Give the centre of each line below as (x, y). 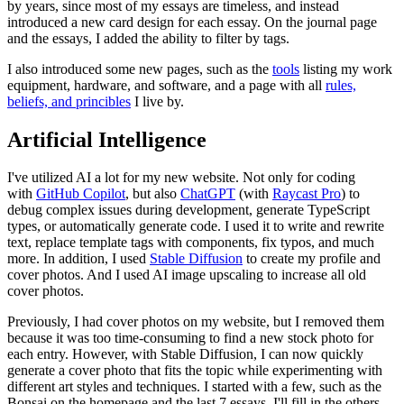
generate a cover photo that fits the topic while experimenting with (195, 371)
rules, (341, 85)
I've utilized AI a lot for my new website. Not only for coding (181, 178)
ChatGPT (208, 194)
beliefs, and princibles (69, 101)
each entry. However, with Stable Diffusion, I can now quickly (185, 354)
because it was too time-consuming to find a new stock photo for (190, 338)
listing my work (346, 69)
